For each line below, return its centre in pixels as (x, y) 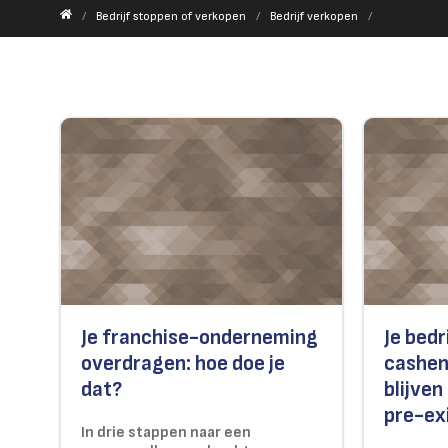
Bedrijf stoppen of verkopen (171, 17)
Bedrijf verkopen (314, 17)
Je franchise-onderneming (199, 338)
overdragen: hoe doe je (183, 364)
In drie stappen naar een (166, 433)
